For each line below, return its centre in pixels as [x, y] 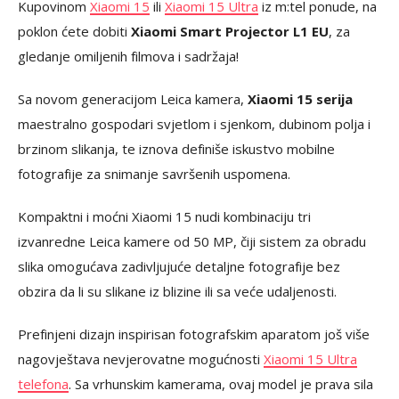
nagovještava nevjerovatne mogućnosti [141, 359]
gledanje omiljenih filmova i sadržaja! [128, 57]
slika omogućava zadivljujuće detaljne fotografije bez [179, 267]
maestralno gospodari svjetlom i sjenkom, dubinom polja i [194, 124]
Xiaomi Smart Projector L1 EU [230, 32]
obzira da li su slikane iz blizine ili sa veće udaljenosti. [177, 292]
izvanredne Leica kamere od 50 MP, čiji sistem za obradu [192, 242]
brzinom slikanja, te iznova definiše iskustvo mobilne [176, 149]
